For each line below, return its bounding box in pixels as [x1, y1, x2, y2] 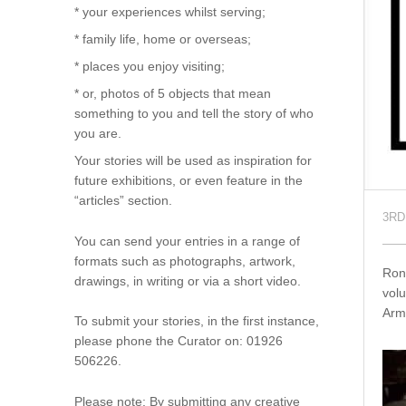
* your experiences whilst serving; [73, 5, 266, 20]
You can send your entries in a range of [73, 233, 300, 248]
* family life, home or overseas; [73, 32, 251, 47]
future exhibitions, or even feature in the [73, 173, 303, 188]
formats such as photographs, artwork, [73, 253, 295, 268]
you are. [73, 126, 121, 141]
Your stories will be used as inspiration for [73, 153, 312, 169]
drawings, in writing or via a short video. [73, 273, 301, 288]
